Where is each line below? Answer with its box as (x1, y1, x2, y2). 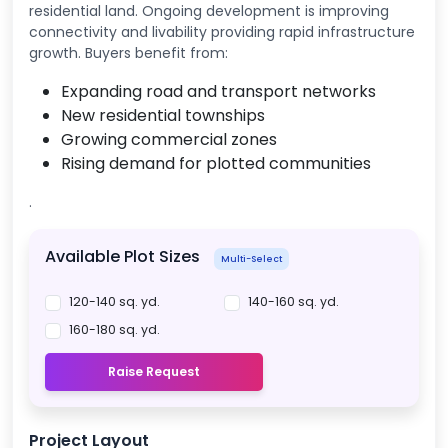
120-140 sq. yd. (69, 293, 160, 311)
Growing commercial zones (61, 128, 277, 152)
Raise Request (108, 363, 200, 381)
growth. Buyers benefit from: (29, 43, 228, 64)
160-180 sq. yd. (69, 321, 160, 339)
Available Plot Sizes (45, 245, 204, 269)
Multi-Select (221, 253, 282, 266)
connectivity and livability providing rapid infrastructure (29, 22, 415, 43)
